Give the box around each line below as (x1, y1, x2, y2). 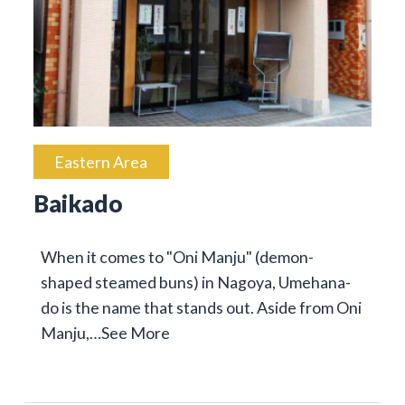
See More (100, 323, 170, 344)
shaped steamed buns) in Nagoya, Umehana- (40, 272, 351, 293)
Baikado (33, 189, 123, 217)
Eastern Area (54, 151, 148, 172)
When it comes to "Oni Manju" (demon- (40, 247, 314, 268)
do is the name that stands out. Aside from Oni (40, 297, 362, 318)
